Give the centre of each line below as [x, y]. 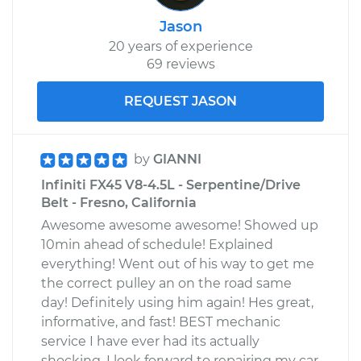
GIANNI [177, 159]
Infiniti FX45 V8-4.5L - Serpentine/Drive [171, 185]
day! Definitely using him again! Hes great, [177, 302]
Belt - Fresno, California [119, 202]
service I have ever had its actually [150, 341]
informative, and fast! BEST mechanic [161, 322]
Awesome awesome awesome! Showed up [180, 225]
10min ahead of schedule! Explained [157, 244]
